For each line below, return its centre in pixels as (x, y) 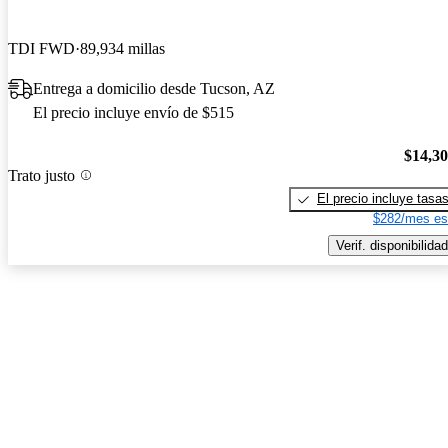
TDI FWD (41, 49)
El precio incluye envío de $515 (133, 113)
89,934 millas (122, 49)
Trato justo (41, 175)
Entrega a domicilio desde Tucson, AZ (154, 89)
